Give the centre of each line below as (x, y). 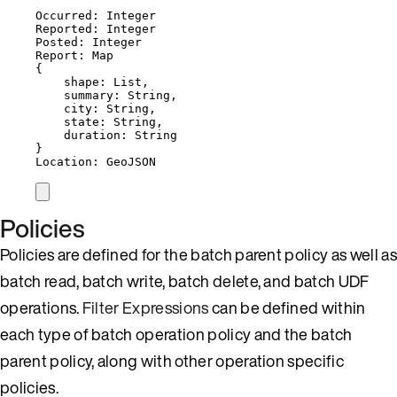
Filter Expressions (145, 307)
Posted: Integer (89, 42)
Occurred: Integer (96, 15)
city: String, (110, 108)
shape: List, (106, 82)
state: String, (113, 121)
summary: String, (121, 95)
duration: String (121, 135)
